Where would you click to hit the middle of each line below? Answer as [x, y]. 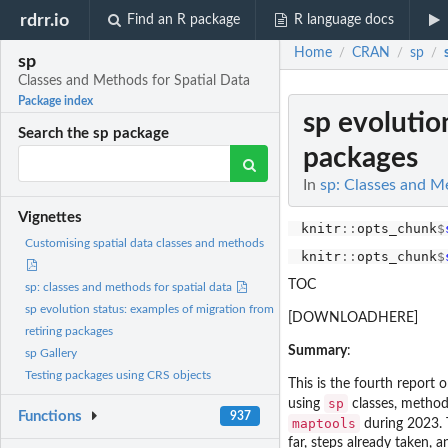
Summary [317, 351]
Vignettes [50, 218]
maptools [324, 424]
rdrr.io [45, 20]
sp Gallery [51, 353]
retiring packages [69, 331]
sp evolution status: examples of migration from [149, 309]
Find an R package [184, 20]
